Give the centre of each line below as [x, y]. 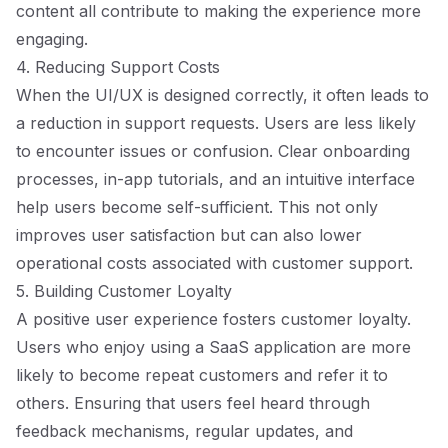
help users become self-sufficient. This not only [197, 207]
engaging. [52, 39]
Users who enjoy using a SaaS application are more [213, 347]
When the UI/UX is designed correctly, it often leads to [222, 95]
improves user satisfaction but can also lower [189, 235]
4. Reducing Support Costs [118, 67]
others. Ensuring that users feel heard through [193, 403]
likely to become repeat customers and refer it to [202, 375]
